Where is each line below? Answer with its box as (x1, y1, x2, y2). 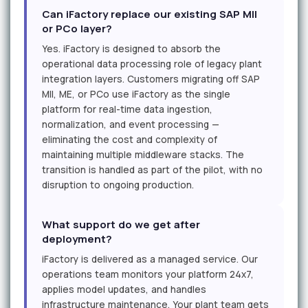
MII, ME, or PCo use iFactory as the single (42, 88, 230, 101)
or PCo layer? (42, 21, 112, 36)
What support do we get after (42, 217, 200, 232)
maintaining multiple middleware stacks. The (42, 148, 244, 162)
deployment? (42, 232, 112, 247)
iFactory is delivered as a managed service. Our (42, 253, 258, 266)
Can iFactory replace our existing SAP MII (42, 7, 257, 22)
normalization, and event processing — (42, 118, 219, 131)
